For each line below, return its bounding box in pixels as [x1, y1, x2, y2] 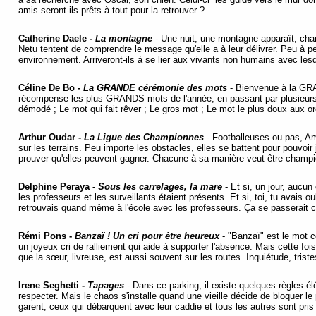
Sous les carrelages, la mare [98, 181, 222, 193]
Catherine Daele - [18, 33, 95, 44]
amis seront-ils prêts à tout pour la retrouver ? [18, 5, 210, 16]
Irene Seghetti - [18, 280, 87, 291]
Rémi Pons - [18, 231, 75, 242]
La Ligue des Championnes [84, 132, 204, 143]
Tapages [87, 280, 124, 291]
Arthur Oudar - [18, 132, 84, 143]
